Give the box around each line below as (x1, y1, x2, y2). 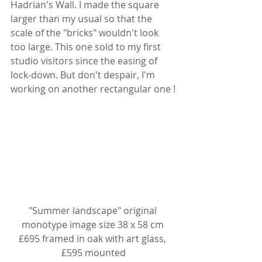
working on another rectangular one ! (11, 82, 175, 96)
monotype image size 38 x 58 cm (21, 218, 166, 231)
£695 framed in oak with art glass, (19, 232, 168, 245)
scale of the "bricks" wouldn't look (11, 26, 161, 40)
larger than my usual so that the (11, 12, 154, 26)
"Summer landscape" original (28, 204, 159, 217)
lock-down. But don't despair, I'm (11, 68, 157, 82)
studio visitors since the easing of (11, 54, 160, 68)
